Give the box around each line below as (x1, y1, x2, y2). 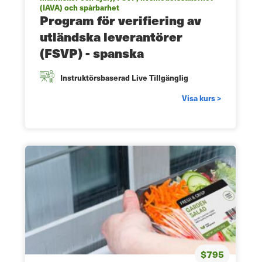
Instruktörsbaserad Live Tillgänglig (60, 71, 188, 83)
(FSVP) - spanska (40, 43, 144, 62)
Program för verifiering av (40, 11, 201, 29)
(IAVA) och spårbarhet (40, 1, 119, 13)
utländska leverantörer (40, 27, 182, 46)
